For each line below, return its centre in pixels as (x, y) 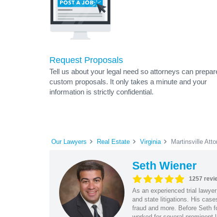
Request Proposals (86, 60)
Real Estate (113, 141)
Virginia (150, 141)
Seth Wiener (164, 165)
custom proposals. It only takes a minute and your (128, 82)
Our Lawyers (69, 141)
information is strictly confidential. (101, 92)
